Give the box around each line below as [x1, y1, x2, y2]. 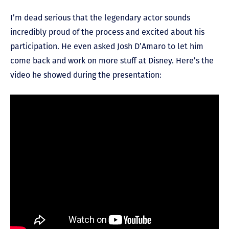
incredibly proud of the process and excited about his [10, 27, 204, 37]
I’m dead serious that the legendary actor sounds [10, 12, 190, 22]
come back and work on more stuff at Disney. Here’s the [10, 55, 214, 65]
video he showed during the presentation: [10, 70, 162, 80]
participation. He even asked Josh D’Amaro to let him [10, 41, 203, 51]
